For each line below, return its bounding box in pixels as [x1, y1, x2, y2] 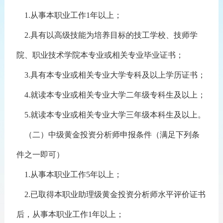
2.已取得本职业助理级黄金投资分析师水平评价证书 [16, 190, 206, 199]
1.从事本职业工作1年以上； [16, 11, 122, 19]
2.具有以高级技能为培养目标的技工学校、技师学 [16, 31, 198, 39]
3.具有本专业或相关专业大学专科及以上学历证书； [16, 71, 206, 79]
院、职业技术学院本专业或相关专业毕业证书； [16, 51, 184, 59]
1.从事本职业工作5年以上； [16, 170, 122, 179]
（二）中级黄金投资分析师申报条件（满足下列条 [16, 130, 200, 139]
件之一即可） [16, 150, 64, 159]
